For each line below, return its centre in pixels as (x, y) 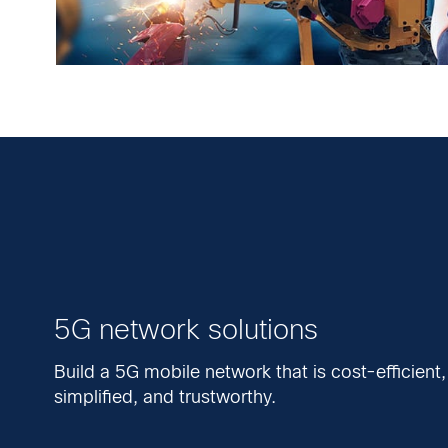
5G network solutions (186, 330)
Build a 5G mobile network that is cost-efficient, (250, 371)
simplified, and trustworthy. (165, 396)
